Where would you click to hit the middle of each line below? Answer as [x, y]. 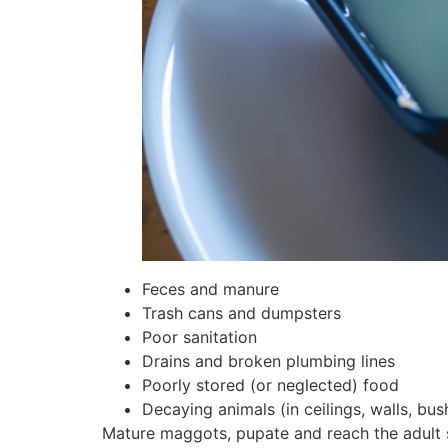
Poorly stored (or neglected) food [270, 384]
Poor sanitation [199, 336]
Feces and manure [210, 288]
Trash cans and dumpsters [241, 312]
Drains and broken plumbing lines [268, 360]
